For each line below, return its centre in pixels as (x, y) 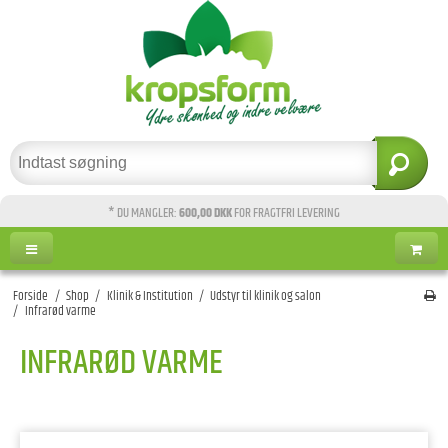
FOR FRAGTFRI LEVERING (287, 213)
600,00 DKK (206, 213)
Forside (31, 296)
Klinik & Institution (149, 296)
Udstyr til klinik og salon (266, 296)
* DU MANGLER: (143, 213)
